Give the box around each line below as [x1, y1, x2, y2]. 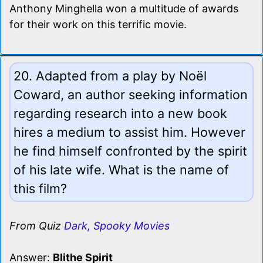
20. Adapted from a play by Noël [14, 68, 207, 83]
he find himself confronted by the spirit [14, 143, 247, 159]
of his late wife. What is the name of [14, 161, 229, 177]
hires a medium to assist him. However [14, 124, 245, 140]
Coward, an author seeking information [14, 86, 248, 102]
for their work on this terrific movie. [9, 18, 187, 31]
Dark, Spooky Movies [64, 219, 170, 232]
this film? [14, 180, 67, 196]
